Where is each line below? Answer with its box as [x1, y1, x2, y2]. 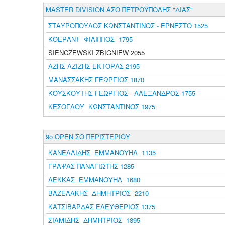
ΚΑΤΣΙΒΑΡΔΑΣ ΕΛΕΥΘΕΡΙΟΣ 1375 [48, 202, 155, 211]
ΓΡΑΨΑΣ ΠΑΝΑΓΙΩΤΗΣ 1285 [48, 161, 134, 171]
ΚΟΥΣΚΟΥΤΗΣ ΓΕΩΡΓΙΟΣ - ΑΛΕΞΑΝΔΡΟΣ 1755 [48, 88, 195, 98]
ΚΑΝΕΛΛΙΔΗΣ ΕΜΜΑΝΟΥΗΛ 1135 [48, 148, 156, 157]
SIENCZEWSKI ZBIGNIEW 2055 [48, 48, 145, 57]
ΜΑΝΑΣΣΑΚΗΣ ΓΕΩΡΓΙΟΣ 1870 [48, 75, 144, 84]
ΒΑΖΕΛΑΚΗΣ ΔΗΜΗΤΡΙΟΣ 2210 [48, 188, 149, 198]
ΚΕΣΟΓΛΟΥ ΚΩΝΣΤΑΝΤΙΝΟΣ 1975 [48, 102, 155, 111]
